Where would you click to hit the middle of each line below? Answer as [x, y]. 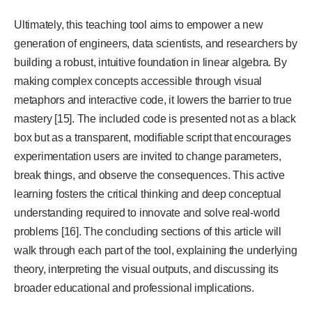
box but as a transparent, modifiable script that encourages [153, 138]
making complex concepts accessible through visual [138, 81]
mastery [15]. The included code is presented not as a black [155, 119]
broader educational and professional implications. [134, 288]
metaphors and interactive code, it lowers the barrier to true [153, 100]
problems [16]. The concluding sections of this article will [148, 232]
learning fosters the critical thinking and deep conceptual [148, 194]
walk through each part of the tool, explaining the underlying [156, 251]
